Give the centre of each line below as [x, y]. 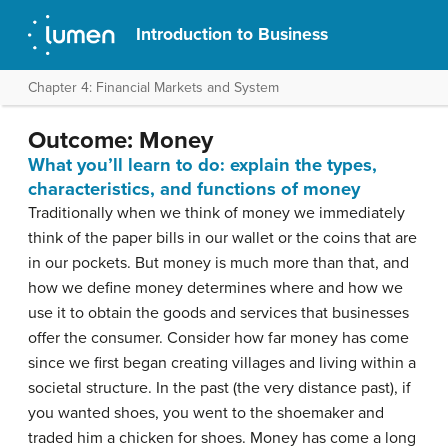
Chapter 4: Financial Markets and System [153, 87]
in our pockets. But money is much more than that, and [218, 263]
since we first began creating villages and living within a [222, 363]
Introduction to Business [232, 34]
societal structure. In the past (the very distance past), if [219, 388]
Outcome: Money [120, 140]
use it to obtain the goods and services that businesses [218, 313]
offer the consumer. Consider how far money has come [218, 338]
